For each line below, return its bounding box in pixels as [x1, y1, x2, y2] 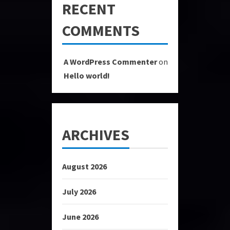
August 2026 [62, 161, 107, 171]
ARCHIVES [62, 125, 129, 144]
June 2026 [62, 212, 99, 222]
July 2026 [62, 186, 96, 197]
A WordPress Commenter [64, 56, 157, 67]
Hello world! [64, 70, 110, 81]
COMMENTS [62, 21, 140, 40]
